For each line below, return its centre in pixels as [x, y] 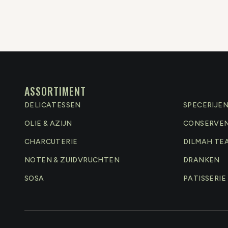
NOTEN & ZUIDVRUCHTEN [72, 160]
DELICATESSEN [53, 105]
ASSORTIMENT [55, 91]
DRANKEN [202, 160]
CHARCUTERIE [51, 142]
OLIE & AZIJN [48, 123]
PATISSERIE [205, 178]
